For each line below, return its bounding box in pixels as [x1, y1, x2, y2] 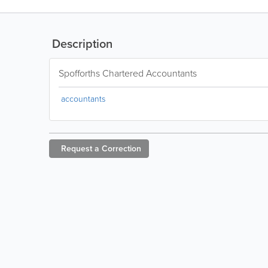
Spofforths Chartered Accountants [59, 66, 197, 80]
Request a [61, 142, 99, 155]
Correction [102, 142, 141, 155]
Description [49, 35, 112, 53]
